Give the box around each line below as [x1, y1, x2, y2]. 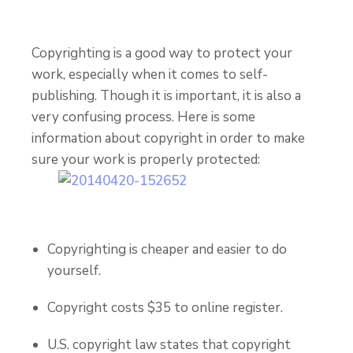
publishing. [32, 87, 100, 105]
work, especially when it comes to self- [32, 65, 268, 84]
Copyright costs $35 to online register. [47, 299, 283, 317]
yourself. [47, 262, 101, 280]
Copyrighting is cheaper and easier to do [47, 240, 287, 258]
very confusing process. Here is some [32, 108, 255, 126]
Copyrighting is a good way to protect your [32, 44, 292, 62]
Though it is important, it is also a [100, 87, 301, 105]
